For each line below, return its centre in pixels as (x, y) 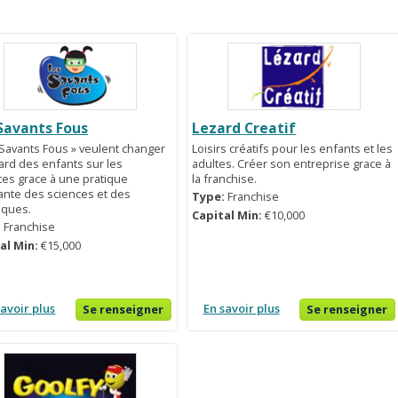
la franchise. (225, 178)
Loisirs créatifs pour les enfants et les (293, 148)
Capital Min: (229, 215)
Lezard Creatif (244, 127)
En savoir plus (241, 309)
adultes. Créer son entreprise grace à (292, 163)
